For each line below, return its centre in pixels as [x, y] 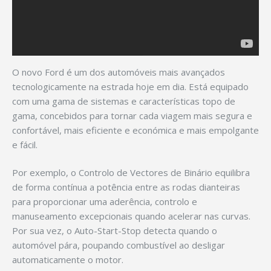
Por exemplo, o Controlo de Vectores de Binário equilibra [131, 173]
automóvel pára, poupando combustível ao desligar [119, 245]
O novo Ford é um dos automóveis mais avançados [119, 72]
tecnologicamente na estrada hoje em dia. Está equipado [130, 86]
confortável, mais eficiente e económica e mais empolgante [135, 130]
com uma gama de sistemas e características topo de [124, 101]
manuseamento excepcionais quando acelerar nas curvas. [131, 216]
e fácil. [25, 144]
